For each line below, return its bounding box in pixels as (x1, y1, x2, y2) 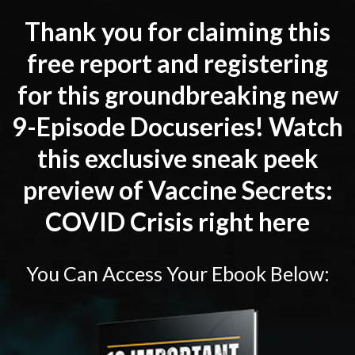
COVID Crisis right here (45, 206, 310, 237)
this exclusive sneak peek (36, 143, 319, 174)
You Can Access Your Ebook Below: (25, 261, 330, 285)
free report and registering (27, 48, 328, 78)
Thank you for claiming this (25, 16, 330, 47)
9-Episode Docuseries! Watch (12, 111, 343, 142)
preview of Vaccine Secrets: (22, 174, 333, 205)
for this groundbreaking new (17, 79, 338, 110)
